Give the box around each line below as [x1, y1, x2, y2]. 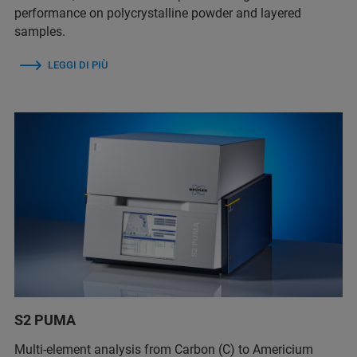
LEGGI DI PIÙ [48, 59, 108, 72]
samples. [14, 24, 65, 40]
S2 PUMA [14, 312, 76, 328]
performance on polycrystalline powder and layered [14, 6, 301, 22]
